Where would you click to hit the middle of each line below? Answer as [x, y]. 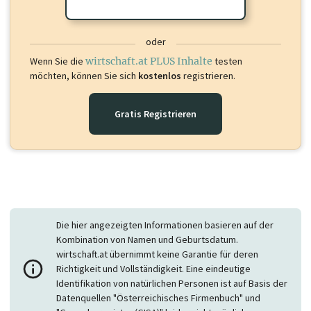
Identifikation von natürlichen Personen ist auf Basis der [172, 284]
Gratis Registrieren [155, 114]
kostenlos [160, 76]
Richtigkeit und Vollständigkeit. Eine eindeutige [154, 269]
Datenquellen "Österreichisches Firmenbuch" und [159, 298]
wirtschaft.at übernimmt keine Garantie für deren [158, 254]
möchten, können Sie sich [84, 76]
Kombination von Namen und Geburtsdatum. [148, 240]
